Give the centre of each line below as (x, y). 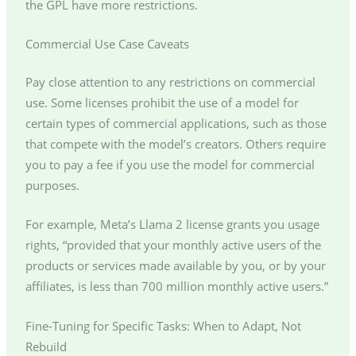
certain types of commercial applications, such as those (176, 124)
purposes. (52, 186)
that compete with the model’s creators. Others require (175, 144)
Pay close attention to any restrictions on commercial (170, 82)
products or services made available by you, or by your (175, 266)
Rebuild (46, 346)
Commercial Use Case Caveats (107, 44)
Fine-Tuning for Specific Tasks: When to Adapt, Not (163, 325)
